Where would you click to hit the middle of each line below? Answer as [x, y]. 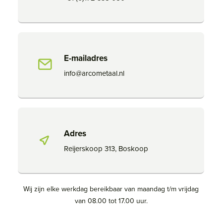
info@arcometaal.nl [94, 73]
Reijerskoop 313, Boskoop [106, 148]
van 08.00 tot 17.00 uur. [111, 201]
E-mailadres [86, 58]
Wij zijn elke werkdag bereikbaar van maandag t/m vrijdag [111, 189]
